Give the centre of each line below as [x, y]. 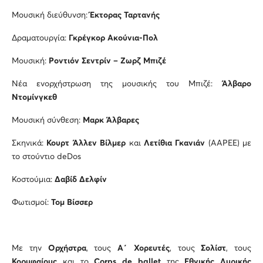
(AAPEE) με [228, 144]
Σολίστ [214, 249]
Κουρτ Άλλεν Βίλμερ [86, 144]
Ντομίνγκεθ [34, 98]
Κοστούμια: [33, 180]
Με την [30, 249]
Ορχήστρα [67, 249]
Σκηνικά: [29, 144]
